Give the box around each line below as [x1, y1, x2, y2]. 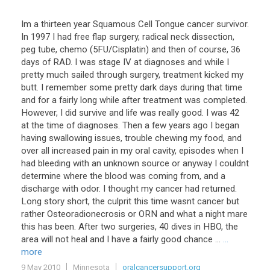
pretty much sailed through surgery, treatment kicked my [21, 69, 243, 80]
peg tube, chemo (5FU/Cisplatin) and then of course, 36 [21, 44, 240, 55]
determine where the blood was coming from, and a [21, 171, 225, 181]
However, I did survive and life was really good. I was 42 [21, 107, 239, 118]
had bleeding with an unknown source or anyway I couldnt [21, 158, 249, 169]
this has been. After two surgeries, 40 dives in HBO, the [21, 221, 238, 232]
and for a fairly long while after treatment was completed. [21, 95, 247, 105]
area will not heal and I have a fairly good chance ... [21, 234, 221, 245]
